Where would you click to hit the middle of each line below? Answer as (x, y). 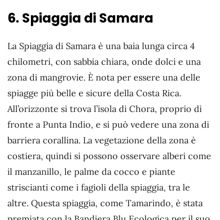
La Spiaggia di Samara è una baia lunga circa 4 (101, 46)
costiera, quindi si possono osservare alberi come (109, 156)
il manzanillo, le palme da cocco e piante (91, 171)
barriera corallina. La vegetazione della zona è (102, 140)
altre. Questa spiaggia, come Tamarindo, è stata (105, 203)
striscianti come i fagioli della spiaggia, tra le (99, 187)
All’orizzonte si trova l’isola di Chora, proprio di (105, 109)
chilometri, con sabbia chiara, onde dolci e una (104, 61)
